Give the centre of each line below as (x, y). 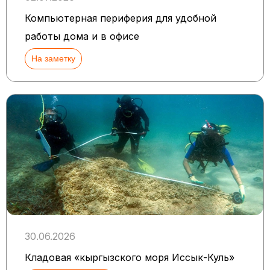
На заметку (53, 58)
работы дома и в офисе (82, 36)
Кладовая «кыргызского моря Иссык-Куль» (130, 257)
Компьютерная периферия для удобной (121, 18)
